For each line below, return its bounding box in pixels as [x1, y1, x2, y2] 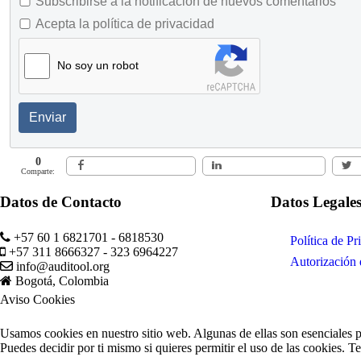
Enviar [29, 110, 66, 124]
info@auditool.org [16, 259, 110, 273]
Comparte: [21, 166, 56, 176]
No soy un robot [57, 58, 139, 72]
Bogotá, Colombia [15, 273, 109, 288]
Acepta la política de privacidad [35, 16, 214, 31]
